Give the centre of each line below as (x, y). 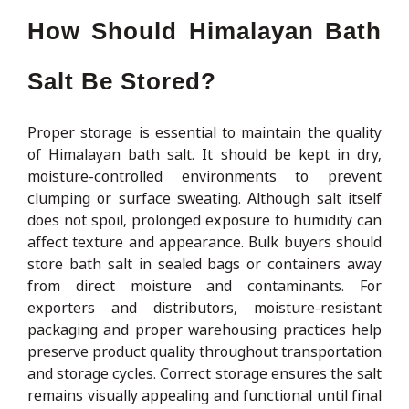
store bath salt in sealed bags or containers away (204, 263)
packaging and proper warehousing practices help (204, 329)
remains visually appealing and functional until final (204, 395)
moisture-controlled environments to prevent (204, 176)
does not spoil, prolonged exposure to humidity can (204, 220)
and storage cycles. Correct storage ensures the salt (204, 373)
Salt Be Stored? (122, 81)
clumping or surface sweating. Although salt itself (204, 198)
